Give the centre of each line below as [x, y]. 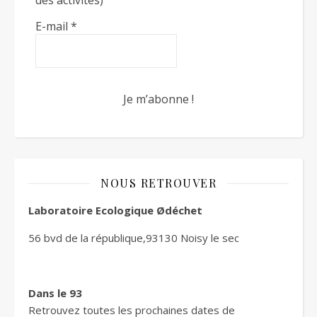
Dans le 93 [55, 293]
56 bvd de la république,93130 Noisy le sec [134, 238]
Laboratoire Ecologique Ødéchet [115, 210]
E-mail [53, 26]
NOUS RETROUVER [158, 183]
